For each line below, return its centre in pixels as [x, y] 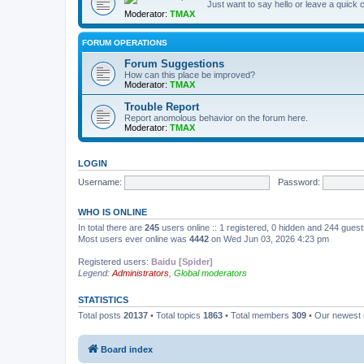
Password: [299, 182]
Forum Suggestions [174, 64]
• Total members [257, 315]
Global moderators [210, 273]
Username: [100, 182]
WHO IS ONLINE [113, 212]
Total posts [101, 315]
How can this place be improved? [190, 75]
